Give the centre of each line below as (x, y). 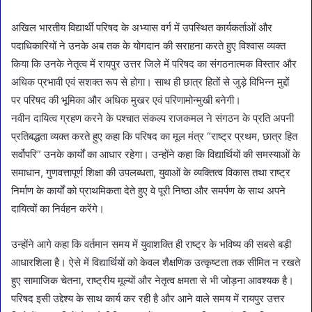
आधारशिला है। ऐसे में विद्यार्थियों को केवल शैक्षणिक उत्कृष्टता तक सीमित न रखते (156, 262)
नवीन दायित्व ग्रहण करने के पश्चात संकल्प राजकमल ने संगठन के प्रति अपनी (153, 118)
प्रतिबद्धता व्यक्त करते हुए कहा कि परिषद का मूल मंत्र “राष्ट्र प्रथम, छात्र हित (154, 136)
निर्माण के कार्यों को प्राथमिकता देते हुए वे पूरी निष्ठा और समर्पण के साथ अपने (148, 190)
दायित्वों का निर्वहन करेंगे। (58, 208)
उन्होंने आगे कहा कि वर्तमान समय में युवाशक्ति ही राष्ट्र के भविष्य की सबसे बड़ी (151, 244)
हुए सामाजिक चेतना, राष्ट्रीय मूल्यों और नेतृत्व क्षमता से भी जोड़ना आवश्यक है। (153, 280)
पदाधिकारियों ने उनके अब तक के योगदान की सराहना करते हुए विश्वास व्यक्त (148, 45)
